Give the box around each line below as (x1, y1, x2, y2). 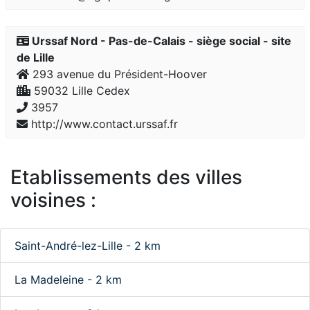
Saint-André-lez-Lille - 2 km (15, 239, 161, 253)
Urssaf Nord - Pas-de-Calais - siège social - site (29, 34, 291, 48)
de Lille (17, 51, 55, 64)
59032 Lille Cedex (30, 84, 130, 98)
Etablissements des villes (10, 165, 242, 189)
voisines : (10, 188, 96, 212)
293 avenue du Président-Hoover (29, 67, 207, 81)
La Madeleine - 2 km (15, 273, 122, 286)
